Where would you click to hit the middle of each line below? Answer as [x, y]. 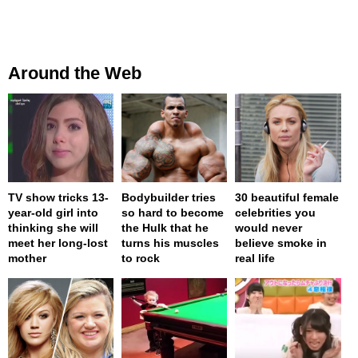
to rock [141, 258]
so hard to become [173, 212]
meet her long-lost [58, 243]
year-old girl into [53, 212]
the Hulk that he [165, 227]
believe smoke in [281, 243]
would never [269, 227]
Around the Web [75, 74]
